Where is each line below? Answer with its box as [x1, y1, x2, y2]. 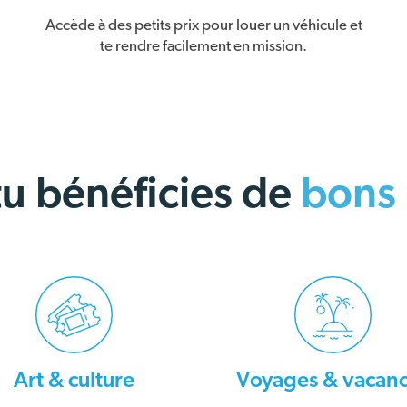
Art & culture [14, 369, 134, 392]
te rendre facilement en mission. [100, 37, 307, 54]
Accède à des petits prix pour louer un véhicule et [45, 16, 362, 33]
